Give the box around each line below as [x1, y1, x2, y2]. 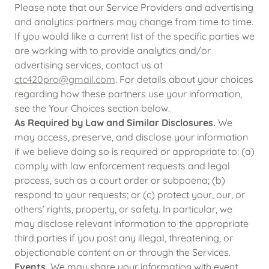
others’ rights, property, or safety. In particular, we [14, 203, 232, 215]
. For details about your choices [115, 73, 253, 85]
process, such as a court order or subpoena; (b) [14, 174, 225, 186]
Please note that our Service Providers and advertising [14, 1, 253, 13]
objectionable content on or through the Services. [14, 246, 231, 258]
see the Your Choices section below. [14, 102, 170, 114]
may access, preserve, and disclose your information [14, 131, 248, 143]
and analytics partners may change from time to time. [14, 16, 253, 28]
